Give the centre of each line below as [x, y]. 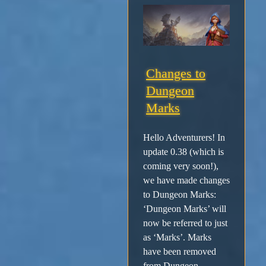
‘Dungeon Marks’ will [185, 208]
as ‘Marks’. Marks [177, 237]
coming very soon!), [181, 166]
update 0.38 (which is [183, 151]
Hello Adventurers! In [184, 137]
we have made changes [186, 180]
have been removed [180, 251]
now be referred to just [185, 223]
